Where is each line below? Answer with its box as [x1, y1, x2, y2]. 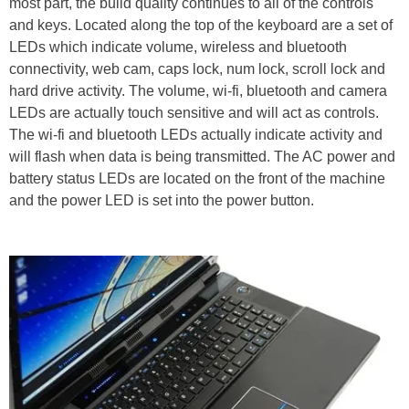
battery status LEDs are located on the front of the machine [9, 171, 385, 186]
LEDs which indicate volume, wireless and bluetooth [9, 39, 347, 55]
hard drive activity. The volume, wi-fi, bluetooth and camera [9, 83, 387, 99]
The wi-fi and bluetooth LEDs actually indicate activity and [9, 127, 383, 142]
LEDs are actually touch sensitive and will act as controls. [9, 105, 379, 121]
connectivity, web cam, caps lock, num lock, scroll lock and [9, 61, 385, 77]
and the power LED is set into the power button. [9, 193, 314, 208]
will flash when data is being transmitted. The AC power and [9, 149, 395, 164]
